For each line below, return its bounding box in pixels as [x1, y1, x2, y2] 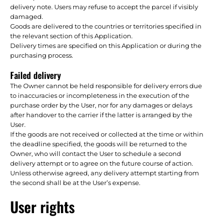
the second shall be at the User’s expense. [10, 178, 141, 186]
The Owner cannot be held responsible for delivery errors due [10, 81, 202, 90]
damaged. [10, 12, 44, 20]
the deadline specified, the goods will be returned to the [10, 139, 187, 148]
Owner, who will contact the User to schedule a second [10, 149, 182, 157]
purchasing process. [10, 51, 74, 59]
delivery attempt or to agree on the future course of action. [10, 159, 194, 167]
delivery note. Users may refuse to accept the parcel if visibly [10, 2, 199, 11]
